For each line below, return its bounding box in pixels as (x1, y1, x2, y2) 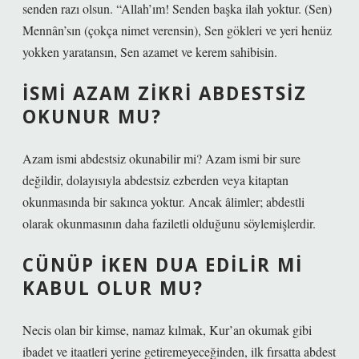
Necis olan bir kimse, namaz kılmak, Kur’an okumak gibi (22, 321, 312, 338)
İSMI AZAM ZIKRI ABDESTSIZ (22, 81, 307, 106)
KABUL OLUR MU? (22, 276, 204, 301)
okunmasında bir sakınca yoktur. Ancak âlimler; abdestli (22, 193, 305, 210)
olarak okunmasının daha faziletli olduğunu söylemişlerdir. (22, 215, 316, 232)
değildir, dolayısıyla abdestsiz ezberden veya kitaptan (22, 171, 288, 188)
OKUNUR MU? (22, 104, 162, 129)
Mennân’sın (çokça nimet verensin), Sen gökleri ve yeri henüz (22, 22, 332, 38)
